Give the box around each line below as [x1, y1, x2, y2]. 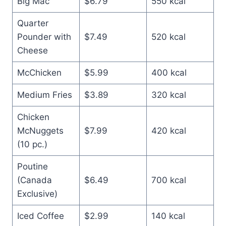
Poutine [17, 161, 48, 172]
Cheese [17, 45, 48, 55]
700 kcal [151, 175, 186, 185]
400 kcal [151, 67, 187, 78]
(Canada [17, 175, 52, 185]
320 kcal [151, 89, 186, 100]
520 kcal [151, 31, 186, 42]
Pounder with [17, 31, 71, 42]
